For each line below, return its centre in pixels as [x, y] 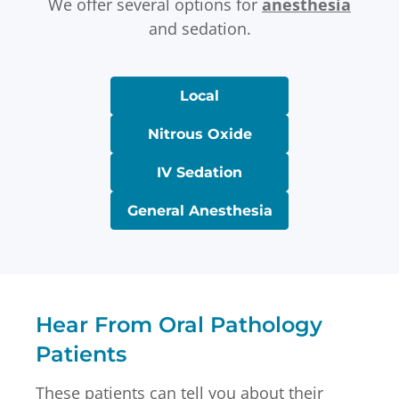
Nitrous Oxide [199, 134]
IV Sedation [199, 173]
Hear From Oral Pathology [179, 325]
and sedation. [199, 29]
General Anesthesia [199, 211]
